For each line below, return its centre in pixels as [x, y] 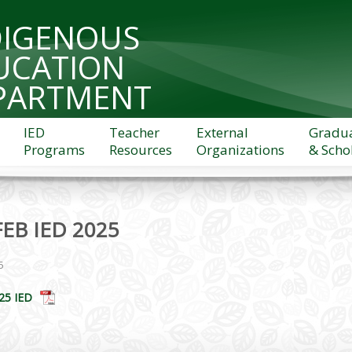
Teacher [134, 132]
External [222, 132]
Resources [140, 150]
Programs [54, 150]
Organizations [240, 150]
